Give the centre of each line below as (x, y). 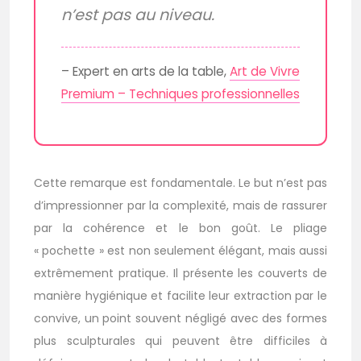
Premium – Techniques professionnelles (180, 94)
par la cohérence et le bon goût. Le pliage (180, 228)
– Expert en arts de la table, (145, 72)
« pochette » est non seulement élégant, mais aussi (180, 251)
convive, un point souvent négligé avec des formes (180, 319)
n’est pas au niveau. (138, 15)
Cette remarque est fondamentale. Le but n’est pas (180, 183)
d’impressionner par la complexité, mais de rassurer (180, 206)
